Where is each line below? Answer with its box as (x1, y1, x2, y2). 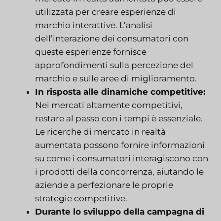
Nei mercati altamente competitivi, (35, 100, 183, 110)
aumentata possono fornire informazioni (35, 140, 205, 150)
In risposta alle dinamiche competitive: (35, 86, 205, 97)
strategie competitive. (35, 193, 127, 203)
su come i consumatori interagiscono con (35, 153, 208, 163)
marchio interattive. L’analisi (35, 20, 152, 30)
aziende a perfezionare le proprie (35, 180, 173, 190)
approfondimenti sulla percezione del (35, 60, 193, 70)
